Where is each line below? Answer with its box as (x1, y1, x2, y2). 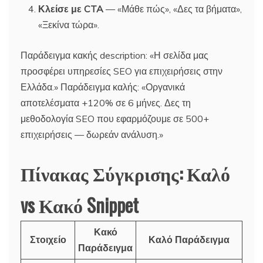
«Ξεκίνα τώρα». (38, 18, 99, 31)
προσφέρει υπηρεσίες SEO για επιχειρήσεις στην (21, 65, 222, 77)
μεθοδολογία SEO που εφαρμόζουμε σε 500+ (21, 112, 209, 124)
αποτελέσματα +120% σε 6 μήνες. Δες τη (21, 96, 191, 109)
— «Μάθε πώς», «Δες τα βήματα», (103, 2, 242, 15)
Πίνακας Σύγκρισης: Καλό (21, 159, 230, 187)
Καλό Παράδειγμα (149, 233, 230, 245)
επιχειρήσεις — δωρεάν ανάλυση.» (21, 128, 163, 140)
